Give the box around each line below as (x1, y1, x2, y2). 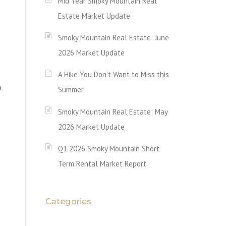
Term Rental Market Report (58, 158, 146, 168)
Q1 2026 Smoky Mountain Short (58, 143, 159, 153)
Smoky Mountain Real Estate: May (58, 106, 167, 117)
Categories (45, 196, 91, 206)
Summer (58, 85, 84, 95)
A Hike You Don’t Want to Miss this (58, 70, 169, 80)
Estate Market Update (58, 11, 130, 21)
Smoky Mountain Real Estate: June (58, 32, 169, 42)
